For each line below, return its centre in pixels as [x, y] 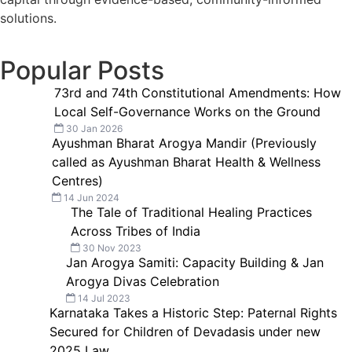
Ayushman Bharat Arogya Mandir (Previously [184, 143]
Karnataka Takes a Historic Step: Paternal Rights [194, 312]
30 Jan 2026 [93, 128]
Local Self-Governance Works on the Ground [187, 111]
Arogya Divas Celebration [142, 281]
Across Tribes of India [136, 231]
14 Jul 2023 [103, 298]
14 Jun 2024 [90, 197]
